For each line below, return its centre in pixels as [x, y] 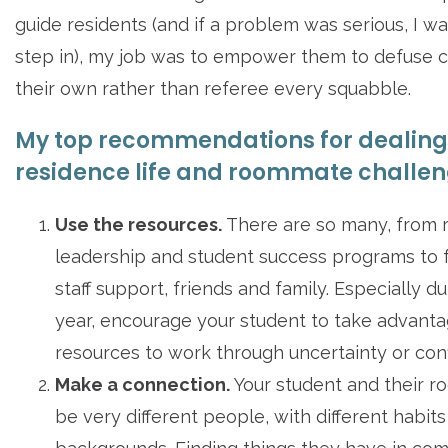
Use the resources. [138, 224]
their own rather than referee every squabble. [213, 88]
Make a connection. [142, 384]
